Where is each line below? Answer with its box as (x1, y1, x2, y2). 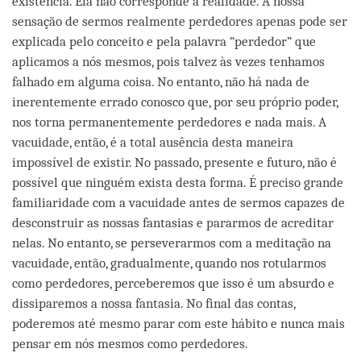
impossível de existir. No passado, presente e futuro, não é (12, 154, 337, 170)
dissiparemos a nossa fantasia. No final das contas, (12, 295, 295, 311)
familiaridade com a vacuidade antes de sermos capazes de (12, 194, 345, 210)
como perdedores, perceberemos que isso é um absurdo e (12, 275, 334, 291)
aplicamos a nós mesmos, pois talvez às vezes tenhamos (12, 53, 325, 69)
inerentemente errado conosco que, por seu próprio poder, (12, 93, 338, 110)
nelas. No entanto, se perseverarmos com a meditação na (12, 234, 331, 251)
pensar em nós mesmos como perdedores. (12, 335, 248, 351)
